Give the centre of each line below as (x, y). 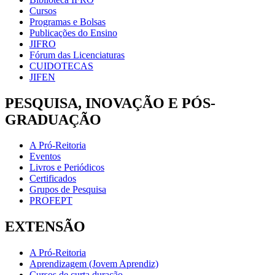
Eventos (45, 157)
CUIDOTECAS (61, 66)
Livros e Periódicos (67, 168)
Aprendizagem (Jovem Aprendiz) (94, 264)
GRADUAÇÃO (53, 119)
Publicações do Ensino (73, 33)
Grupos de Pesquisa (68, 190)
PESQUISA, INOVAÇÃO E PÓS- (110, 103)
